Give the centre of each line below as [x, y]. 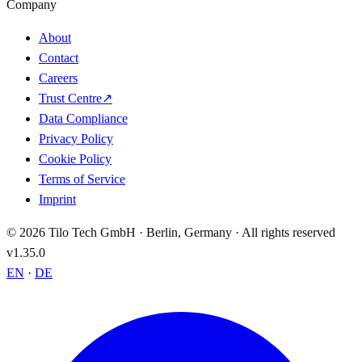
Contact [59, 58]
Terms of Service [82, 179]
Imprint [57, 200]
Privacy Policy [76, 139]
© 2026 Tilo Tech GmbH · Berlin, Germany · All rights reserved [171, 233]
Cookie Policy [75, 159]
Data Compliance [83, 119]
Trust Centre [70, 99]
